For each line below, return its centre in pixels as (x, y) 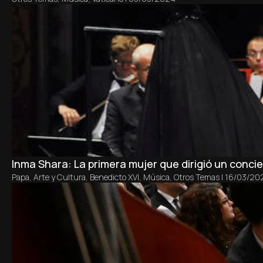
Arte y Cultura (60, 177)
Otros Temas (197, 177)
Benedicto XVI (114, 177)
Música (156, 177)
